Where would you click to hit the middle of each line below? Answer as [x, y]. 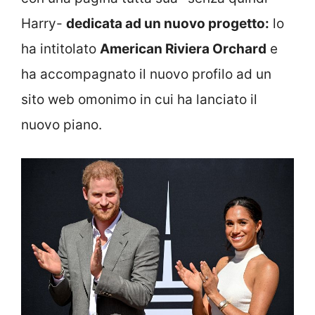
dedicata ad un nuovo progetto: [168, 24]
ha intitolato [60, 49]
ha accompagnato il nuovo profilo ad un [146, 75]
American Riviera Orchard [183, 49]
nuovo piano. [62, 125]
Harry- [44, 24]
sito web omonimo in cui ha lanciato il [139, 100]
